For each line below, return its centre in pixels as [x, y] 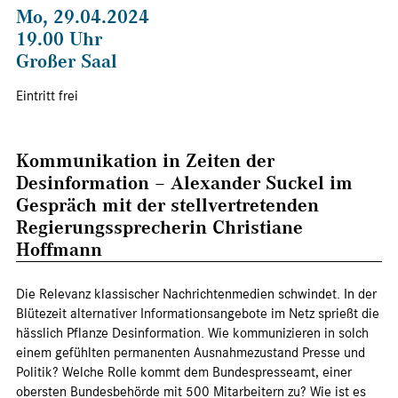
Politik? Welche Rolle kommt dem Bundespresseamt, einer [184, 372]
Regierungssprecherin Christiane [159, 226]
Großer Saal [67, 60]
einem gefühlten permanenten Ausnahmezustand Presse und [191, 352]
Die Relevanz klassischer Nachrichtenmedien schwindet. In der [196, 294]
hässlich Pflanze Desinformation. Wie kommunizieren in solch [192, 333]
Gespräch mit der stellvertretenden [167, 204]
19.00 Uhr [59, 38]
